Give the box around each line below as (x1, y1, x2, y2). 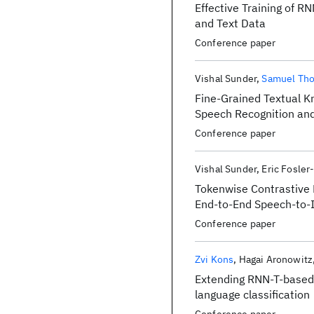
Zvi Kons (195, 253, 234, 266)
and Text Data (195, 16, 266, 30)
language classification (195, 287, 310, 301)
